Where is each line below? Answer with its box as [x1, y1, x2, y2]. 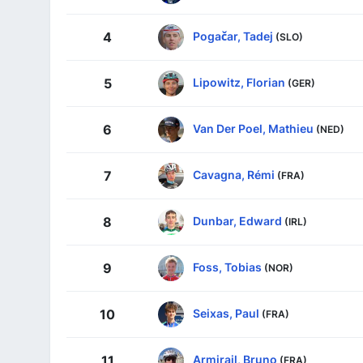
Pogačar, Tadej [193, 28, 273, 43]
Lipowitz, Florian [193, 75, 285, 89]
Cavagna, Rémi [193, 167, 275, 181]
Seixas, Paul [193, 305, 259, 320]
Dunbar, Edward [193, 213, 282, 228]
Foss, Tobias [193, 259, 262, 274]
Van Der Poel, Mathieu [193, 121, 314, 135]
